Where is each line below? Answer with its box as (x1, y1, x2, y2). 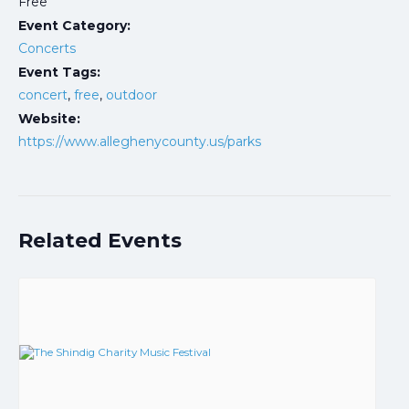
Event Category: (18, 17, 131, 34)
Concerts (18, 40, 76, 57)
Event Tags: (18, 64, 100, 80)
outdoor (106, 87, 157, 103)
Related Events (18, 228, 182, 253)
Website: (18, 110, 80, 127)
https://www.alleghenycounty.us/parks (18, 133, 261, 150)
